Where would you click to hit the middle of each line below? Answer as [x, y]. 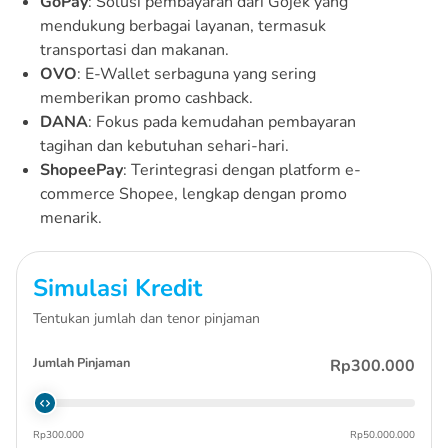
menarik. [71, 217]
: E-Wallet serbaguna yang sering [196, 73]
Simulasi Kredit [117, 287]
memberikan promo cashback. [146, 97]
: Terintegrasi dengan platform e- [242, 169]
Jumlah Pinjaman [81, 362]
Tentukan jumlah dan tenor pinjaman [146, 318]
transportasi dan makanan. [134, 49]
